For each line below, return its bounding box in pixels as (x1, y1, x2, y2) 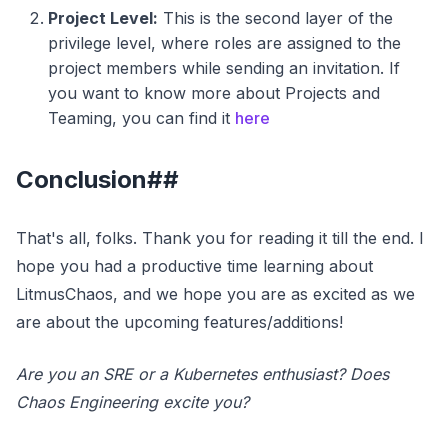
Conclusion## (16, 165, 179, 195)
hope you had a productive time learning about (16, 256, 373, 277)
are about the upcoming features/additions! (16, 312, 343, 333)
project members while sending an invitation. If (48, 58, 400, 79)
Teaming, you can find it (48, 108, 235, 129)
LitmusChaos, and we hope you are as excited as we (16, 284, 415, 305)
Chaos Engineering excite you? (16, 392, 249, 413)
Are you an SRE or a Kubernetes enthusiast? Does (16, 364, 389, 385)
